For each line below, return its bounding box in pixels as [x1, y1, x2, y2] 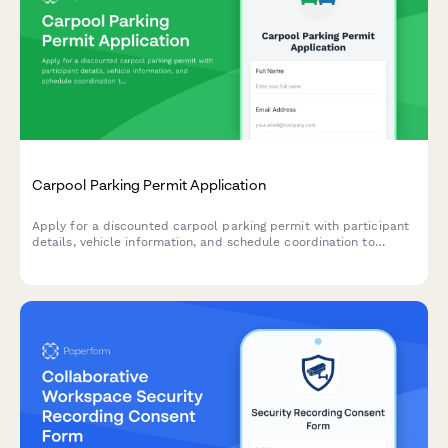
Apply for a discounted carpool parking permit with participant [32, 219, 409, 234]
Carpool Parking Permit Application [32, 176, 266, 194]
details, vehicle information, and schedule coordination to [32, 235, 375, 250]
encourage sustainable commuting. [32, 251, 237, 266]
